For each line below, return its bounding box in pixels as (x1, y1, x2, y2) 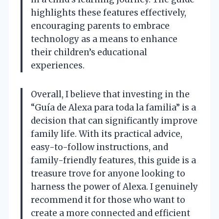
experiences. (31, 60, 85, 71)
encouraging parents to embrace (31, 21, 170, 32)
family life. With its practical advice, (31, 129, 182, 140)
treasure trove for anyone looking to (31, 168, 185, 179)
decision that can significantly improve (31, 115, 197, 127)
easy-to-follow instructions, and (31, 142, 168, 153)
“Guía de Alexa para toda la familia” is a (31, 102, 196, 113)
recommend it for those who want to (31, 195, 185, 206)
